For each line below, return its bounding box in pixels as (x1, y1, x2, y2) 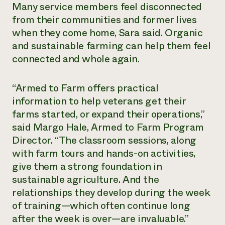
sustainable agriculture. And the (12, 172, 159, 187)
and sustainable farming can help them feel (12, 39, 211, 53)
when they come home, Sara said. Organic (12, 26, 203, 40)
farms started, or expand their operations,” (12, 107, 205, 122)
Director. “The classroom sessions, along (12, 133, 197, 148)
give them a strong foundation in (12, 159, 162, 174)
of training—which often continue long (12, 198, 190, 213)
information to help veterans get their (12, 94, 186, 108)
